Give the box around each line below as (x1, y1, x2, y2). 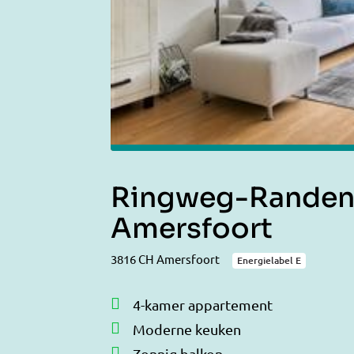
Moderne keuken (133, 320, 241, 337)
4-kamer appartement (133, 296, 273, 313)
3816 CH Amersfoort (111, 251, 220, 267)
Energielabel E (237, 253, 301, 267)
